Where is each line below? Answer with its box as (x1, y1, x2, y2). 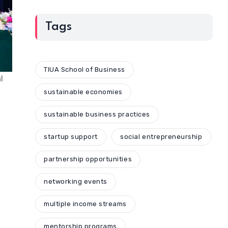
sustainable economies (44, 88, 123, 96)
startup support (44, 133, 98, 141)
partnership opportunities (44, 155, 132, 163)
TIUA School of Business (44, 66, 126, 74)
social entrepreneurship (120, 133, 203, 141)
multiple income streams (44, 200, 127, 208)
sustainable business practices (44, 110, 150, 119)
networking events (44, 178, 107, 186)
